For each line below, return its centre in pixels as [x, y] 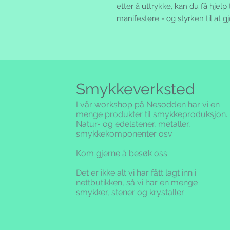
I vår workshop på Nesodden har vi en [148, 105]
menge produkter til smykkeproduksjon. [152, 114]
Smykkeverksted [136, 89]
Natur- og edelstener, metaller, [133, 124]
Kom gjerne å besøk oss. [123, 154]
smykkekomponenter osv [124, 134]
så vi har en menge [162, 183]
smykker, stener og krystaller [130, 193]
